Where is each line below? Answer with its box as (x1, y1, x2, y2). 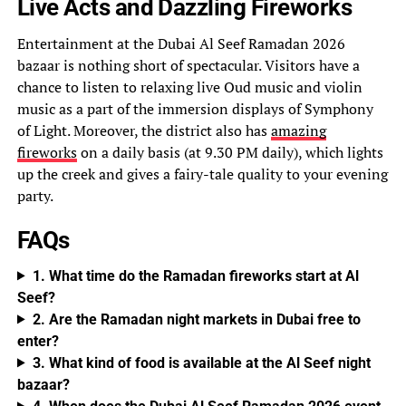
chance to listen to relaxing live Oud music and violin (16, 76, 362, 97)
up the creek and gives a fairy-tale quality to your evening (16, 163, 388, 184)
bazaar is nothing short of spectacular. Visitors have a (16, 54, 360, 75)
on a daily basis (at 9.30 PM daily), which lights (76, 141, 383, 162)
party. (16, 185, 53, 206)
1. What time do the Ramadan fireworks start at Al (32, 266, 359, 285)
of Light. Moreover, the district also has (16, 120, 271, 140)
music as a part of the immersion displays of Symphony (16, 98, 373, 119)
